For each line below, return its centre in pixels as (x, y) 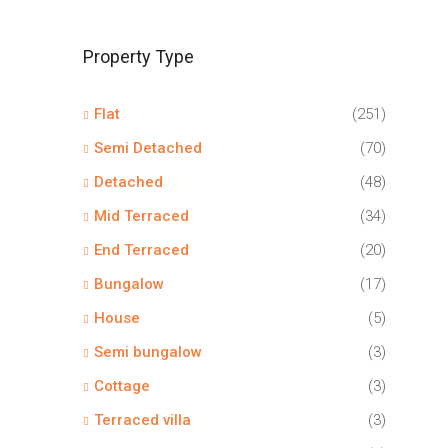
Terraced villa (142, 419)
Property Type (138, 56)
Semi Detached (148, 147)
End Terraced (141, 249)
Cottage (122, 385)
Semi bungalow (148, 351)
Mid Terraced (141, 215)
